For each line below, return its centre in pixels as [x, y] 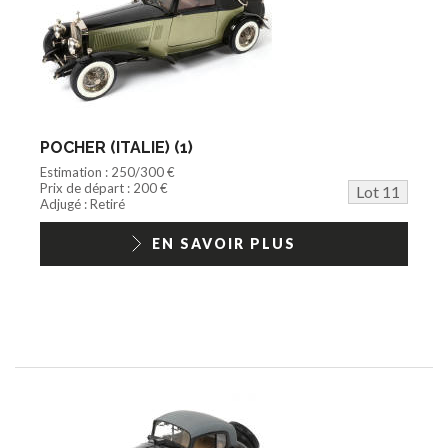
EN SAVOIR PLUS [224, 243]
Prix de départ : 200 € [104, 187]
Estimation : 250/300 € [107, 171]
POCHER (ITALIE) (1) [116, 147]
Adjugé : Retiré [82, 203]
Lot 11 [378, 191]
